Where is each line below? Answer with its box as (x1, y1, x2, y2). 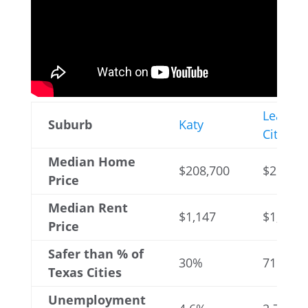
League (262, 107, 304, 124)
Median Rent (47, 199, 128, 216)
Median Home (47, 153, 135, 170)
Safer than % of (47, 245, 144, 262)
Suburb (47, 116, 92, 133)
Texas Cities (47, 264, 122, 280)
